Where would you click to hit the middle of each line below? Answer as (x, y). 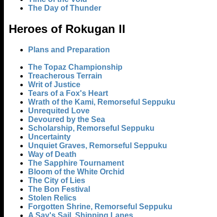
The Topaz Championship (75, 67)
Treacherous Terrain (65, 76)
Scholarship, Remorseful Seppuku (91, 128)
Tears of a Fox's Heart (68, 93)
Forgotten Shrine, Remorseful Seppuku (100, 207)
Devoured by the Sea (67, 119)
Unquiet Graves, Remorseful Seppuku (98, 146)
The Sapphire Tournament (76, 163)
